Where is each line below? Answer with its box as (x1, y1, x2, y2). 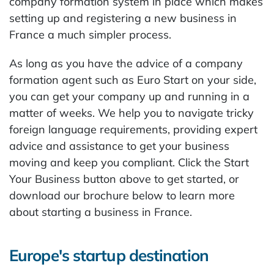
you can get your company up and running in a (9, 89, 250, 103)
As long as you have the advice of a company (9, 56, 243, 70)
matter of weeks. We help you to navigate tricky (9, 106, 254, 120)
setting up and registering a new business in (9, 11, 237, 25)
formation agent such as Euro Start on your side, (9, 73, 256, 87)
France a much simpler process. (9, 28, 171, 42)
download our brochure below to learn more (9, 188, 235, 202)
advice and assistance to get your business (9, 139, 229, 153)
